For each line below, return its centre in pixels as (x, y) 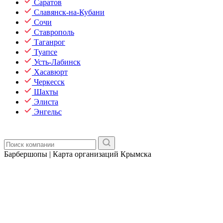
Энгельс (48, 112)
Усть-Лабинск (57, 62)
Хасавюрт (51, 72)
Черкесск (49, 82)
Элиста (46, 102)
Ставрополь (54, 32)
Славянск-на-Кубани (69, 12)
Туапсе (46, 52)
